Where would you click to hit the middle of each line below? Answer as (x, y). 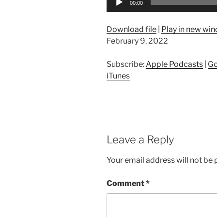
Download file (132, 29)
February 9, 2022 (137, 41)
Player (117, 9)
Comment (126, 183)
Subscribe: (126, 64)
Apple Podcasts (174, 64)
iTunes (118, 76)
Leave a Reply (140, 139)
